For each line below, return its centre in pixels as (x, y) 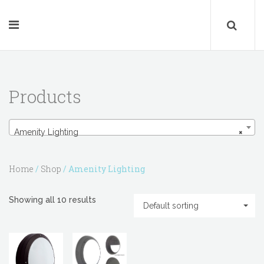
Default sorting (171, 206)
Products (45, 96)
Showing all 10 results (52, 200)
